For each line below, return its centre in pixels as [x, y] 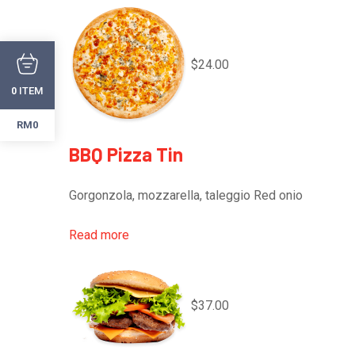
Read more [99, 235]
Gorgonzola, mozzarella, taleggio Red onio [186, 195]
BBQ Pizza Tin [126, 154]
